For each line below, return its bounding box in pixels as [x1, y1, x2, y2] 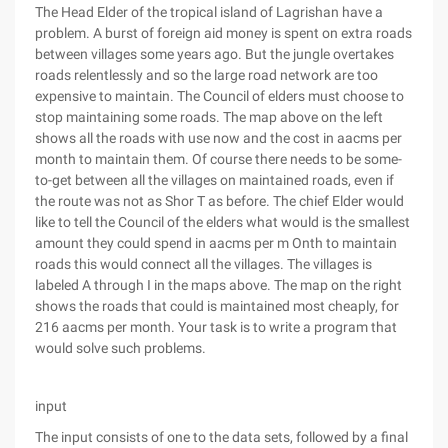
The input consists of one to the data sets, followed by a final [35, 429, 408, 445]
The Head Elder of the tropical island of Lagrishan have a [35, 4, 383, 20]
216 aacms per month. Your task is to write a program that [35, 319, 397, 335]
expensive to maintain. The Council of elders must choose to [35, 88, 404, 104]
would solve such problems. [35, 340, 206, 356]
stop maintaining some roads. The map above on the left [35, 109, 383, 125]
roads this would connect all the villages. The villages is [35, 256, 372, 272]
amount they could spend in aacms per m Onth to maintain [35, 235, 397, 251]
